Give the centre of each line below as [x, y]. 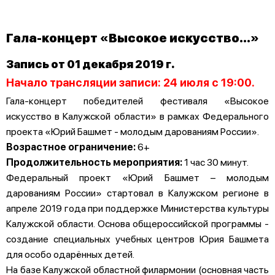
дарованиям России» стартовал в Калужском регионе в [137, 192]
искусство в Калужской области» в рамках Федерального [137, 115]
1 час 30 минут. [216, 161]
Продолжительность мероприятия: [95, 161]
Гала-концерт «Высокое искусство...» [133, 37]
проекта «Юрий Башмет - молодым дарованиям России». [133, 131]
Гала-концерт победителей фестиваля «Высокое [137, 100]
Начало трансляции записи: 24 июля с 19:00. [130, 82]
